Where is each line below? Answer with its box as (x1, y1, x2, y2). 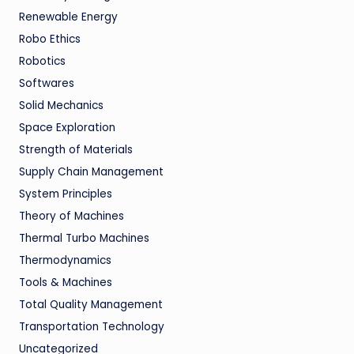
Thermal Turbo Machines (19, 231, 149, 247)
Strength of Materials (19, 142, 133, 158)
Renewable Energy (19, 9, 118, 25)
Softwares (19, 76, 74, 92)
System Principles (19, 186, 112, 202)
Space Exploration (19, 120, 115, 136)
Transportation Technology (19, 319, 164, 335)
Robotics (19, 54, 66, 70)
